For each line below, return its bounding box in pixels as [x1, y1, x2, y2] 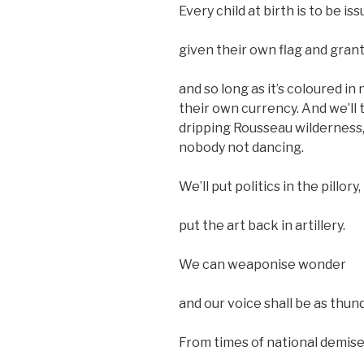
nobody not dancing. [179, 139, 304, 155]
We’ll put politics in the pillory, [179, 178, 361, 194]
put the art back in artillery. [179, 217, 345, 233]
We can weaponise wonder [179, 256, 346, 272]
